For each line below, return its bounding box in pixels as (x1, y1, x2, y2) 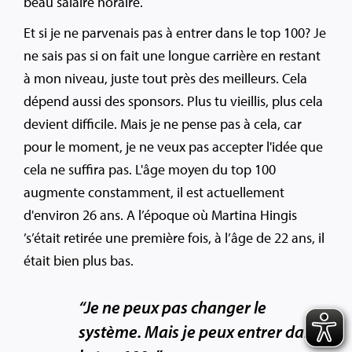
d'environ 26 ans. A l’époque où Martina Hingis (24, 206, 297, 225)
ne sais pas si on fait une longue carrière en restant (24, 46, 321, 65)
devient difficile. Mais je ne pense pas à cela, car (24, 115, 302, 134)
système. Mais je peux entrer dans (78, 321, 321, 343)
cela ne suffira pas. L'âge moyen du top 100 (24, 160, 276, 179)
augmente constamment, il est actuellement (24, 183, 284, 202)
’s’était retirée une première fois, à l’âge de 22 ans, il (24, 229, 324, 247)
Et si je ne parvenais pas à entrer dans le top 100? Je (24, 24, 326, 42)
